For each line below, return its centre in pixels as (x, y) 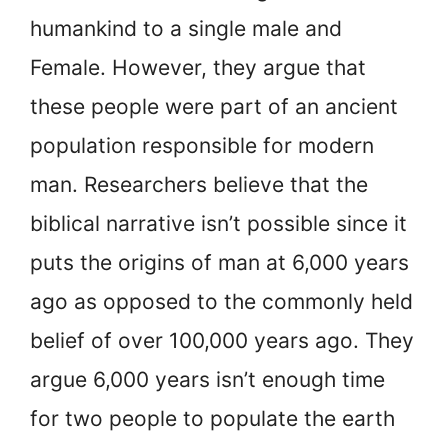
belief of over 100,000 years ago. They (222, 341)
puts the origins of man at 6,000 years (219, 263)
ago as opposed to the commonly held (221, 302)
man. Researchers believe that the (199, 185)
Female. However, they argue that (198, 68)
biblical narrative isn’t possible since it (218, 224)
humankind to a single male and (186, 29)
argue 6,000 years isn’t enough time (207, 380)
